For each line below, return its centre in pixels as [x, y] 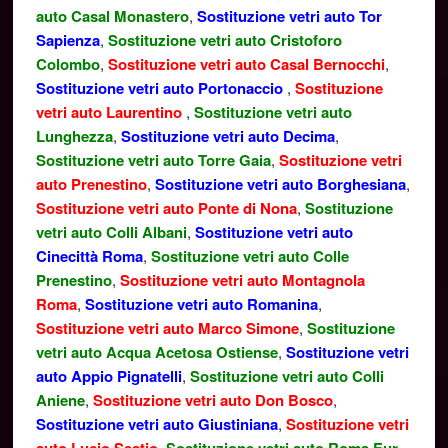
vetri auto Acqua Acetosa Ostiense [156, 352]
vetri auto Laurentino [110, 112]
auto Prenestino [91, 184]
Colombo [67, 64]
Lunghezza [74, 136]
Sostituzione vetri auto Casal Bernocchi [246, 64]
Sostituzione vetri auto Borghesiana [280, 184]
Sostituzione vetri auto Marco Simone [167, 328]
